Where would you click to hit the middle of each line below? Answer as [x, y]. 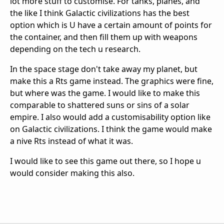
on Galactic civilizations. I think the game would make [111, 129]
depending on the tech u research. [75, 49]
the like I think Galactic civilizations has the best [100, 13]
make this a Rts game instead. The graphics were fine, [112, 81]
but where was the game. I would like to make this [105, 93]
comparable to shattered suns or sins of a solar [100, 105]
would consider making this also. [72, 173]
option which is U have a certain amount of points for [111, 25]
